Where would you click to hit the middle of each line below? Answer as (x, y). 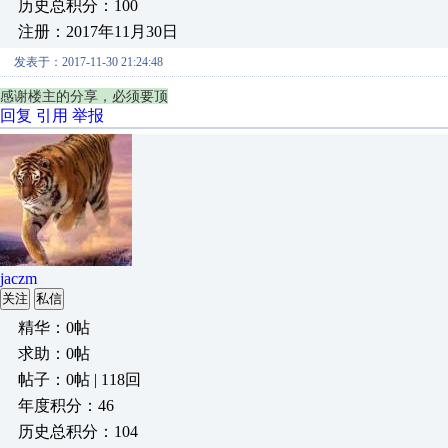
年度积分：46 (66, 405)
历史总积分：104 (78, 431)
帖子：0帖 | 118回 (79, 379)
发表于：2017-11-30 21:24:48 (88, 62)
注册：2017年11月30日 (98, 31)
